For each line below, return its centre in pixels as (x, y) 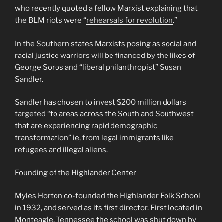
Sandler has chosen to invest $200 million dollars (101, 102)
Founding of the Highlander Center (76, 173)
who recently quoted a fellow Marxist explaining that (106, 9)
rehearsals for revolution (130, 21)
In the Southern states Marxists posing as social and (106, 43)
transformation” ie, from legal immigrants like (94, 138)
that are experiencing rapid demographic (86, 126)
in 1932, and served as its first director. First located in (109, 208)
